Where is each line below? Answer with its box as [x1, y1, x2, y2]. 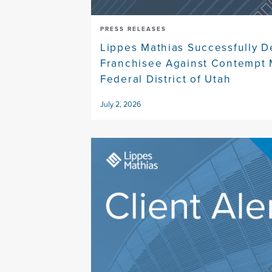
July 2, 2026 [100, 99, 141, 110]
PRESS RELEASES [100, 24, 166, 34]
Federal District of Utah [100, 71, 231, 87]
